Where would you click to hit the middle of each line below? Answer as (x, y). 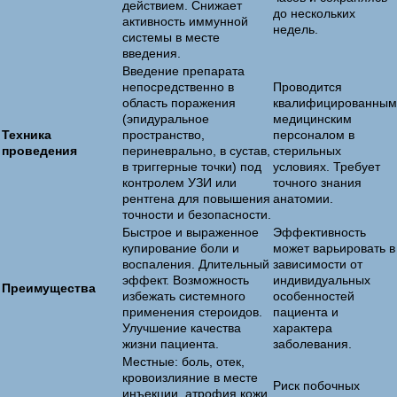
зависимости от (318, 264)
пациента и (306, 312)
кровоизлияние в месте (190, 378)
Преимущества (49, 288)
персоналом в (314, 135)
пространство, (163, 135)
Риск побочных (316, 385)
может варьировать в (334, 248)
